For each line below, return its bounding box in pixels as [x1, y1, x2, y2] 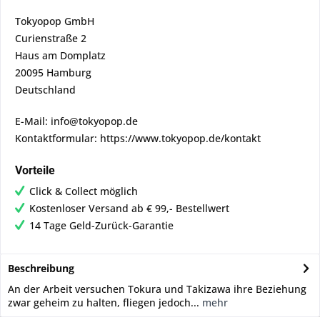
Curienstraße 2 [15, 31, 86, 45]
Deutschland [15, 83, 76, 96]
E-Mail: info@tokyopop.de [15, 114, 138, 128]
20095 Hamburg [15, 66, 91, 79]
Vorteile [15, 164, 55, 177]
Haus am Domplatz [15, 49, 106, 62]
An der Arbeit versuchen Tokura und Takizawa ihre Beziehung [8, 282, 306, 296]
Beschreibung [8, 261, 74, 275]
